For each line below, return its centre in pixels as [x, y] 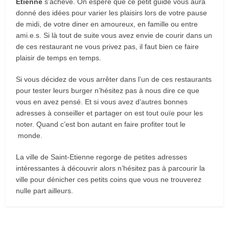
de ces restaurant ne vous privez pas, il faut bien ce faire [108, 46]
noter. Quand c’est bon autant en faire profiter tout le [101, 124]
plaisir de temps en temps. [59, 58]
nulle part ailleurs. [45, 190]
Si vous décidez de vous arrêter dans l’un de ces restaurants [114, 79]
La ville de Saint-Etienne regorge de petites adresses [102, 157]
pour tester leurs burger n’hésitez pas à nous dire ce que [108, 90]
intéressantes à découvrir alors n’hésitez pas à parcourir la [111, 168]
